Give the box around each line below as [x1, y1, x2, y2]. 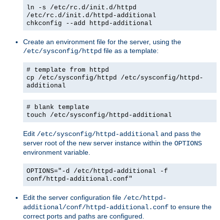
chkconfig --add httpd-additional [27, 19, 152, 27]
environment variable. [23, 148, 90, 156]
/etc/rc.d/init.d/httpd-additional [27, 11, 156, 19]
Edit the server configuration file [23, 193, 123, 201]
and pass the [159, 129, 201, 137]
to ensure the [168, 202, 212, 211]
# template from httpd [27, 66, 109, 74]
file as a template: [102, 46, 159, 55]
